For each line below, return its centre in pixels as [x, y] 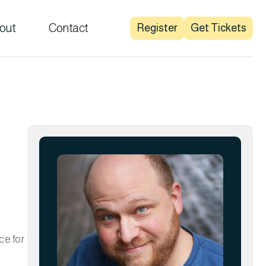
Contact [68, 28]
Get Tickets [218, 28]
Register [157, 28]
